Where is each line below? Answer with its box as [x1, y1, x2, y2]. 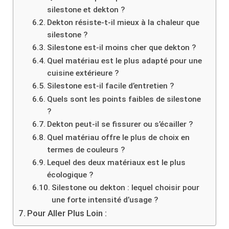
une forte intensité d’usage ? [52, 195, 158, 204]
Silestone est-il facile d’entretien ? [47, 81, 174, 90]
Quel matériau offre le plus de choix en [47, 132, 190, 142]
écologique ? [47, 170, 94, 179]
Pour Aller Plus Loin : [27, 208, 107, 218]
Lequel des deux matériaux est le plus [47, 157, 186, 167]
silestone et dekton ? [47, 5, 125, 14]
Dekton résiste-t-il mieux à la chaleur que [47, 17, 200, 27]
